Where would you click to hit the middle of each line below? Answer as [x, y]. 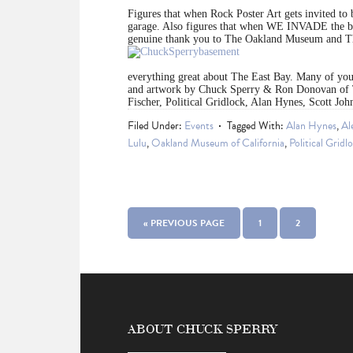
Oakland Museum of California [218, 143]
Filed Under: [156, 126]
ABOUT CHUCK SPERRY [203, 329]
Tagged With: [256, 126]
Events [199, 126]
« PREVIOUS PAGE [184, 223]
